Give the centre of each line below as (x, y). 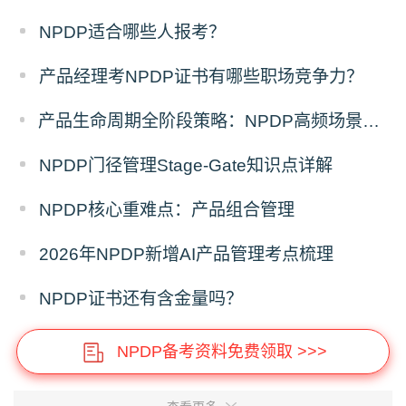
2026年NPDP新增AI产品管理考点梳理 (187, 254)
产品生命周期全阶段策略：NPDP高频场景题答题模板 (372, 121)
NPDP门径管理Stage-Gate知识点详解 (186, 165)
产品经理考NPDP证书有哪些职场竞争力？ (202, 77)
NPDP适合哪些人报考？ (133, 33)
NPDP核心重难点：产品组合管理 (167, 209)
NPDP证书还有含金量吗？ (141, 298)
